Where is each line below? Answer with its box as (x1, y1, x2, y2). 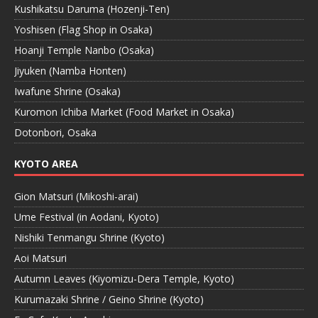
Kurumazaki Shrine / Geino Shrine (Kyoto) (14, 292, 204, 307)
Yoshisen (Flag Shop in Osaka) (14, 23, 153, 37)
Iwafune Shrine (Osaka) (14, 84, 121, 99)
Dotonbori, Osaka (14, 126, 97, 140)
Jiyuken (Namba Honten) (14, 64, 126, 78)
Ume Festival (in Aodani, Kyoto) (14, 210, 159, 224)
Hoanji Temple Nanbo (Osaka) (14, 43, 154, 57)
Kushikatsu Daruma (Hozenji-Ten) (14, 2, 170, 16)
